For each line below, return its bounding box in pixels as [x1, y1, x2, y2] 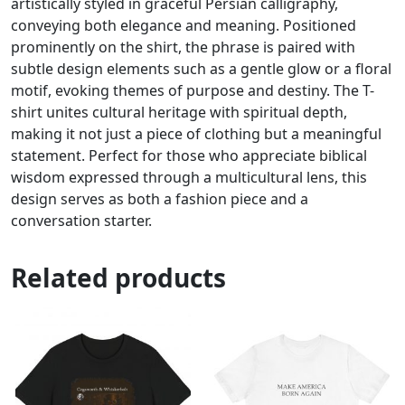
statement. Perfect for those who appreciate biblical [11, 145, 367, 165]
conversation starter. [11, 210, 152, 231]
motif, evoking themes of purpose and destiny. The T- [11, 80, 374, 100]
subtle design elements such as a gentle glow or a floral [11, 58, 391, 79]
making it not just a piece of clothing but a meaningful [11, 123, 381, 144]
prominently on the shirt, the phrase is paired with [11, 36, 355, 57]
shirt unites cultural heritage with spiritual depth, [11, 101, 347, 122]
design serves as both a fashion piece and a [11, 188, 308, 209]
